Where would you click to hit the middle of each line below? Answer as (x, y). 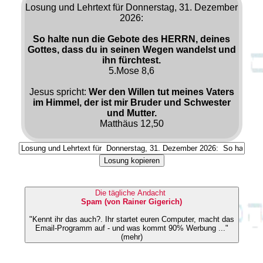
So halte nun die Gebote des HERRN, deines (131, 39)
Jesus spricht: (59, 92)
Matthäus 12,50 (131, 123)
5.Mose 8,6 (131, 70)
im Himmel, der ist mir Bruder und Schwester (131, 102)
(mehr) (131, 237)
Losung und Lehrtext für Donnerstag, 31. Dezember (131, 7)
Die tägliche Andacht (131, 193)
